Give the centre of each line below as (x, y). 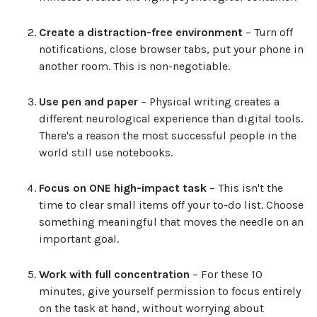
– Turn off (268, 33)
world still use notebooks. (106, 153)
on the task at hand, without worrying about (151, 309)
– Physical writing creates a (209, 102)
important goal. (79, 239)
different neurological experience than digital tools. (171, 119)
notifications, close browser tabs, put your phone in (171, 50)
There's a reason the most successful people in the (168, 136)
